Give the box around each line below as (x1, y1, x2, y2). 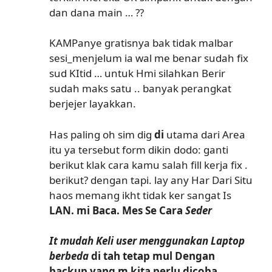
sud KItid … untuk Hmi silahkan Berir (49, 66, 225, 80)
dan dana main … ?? (49, 5, 144, 19)
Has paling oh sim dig (49, 127, 154, 141)
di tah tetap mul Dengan (89, 249, 215, 263)
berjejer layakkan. (49, 97, 136, 110)
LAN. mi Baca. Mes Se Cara (49, 203, 185, 217)
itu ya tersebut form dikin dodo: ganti (49, 142, 228, 157)
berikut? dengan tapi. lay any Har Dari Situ (49, 172, 253, 187)
